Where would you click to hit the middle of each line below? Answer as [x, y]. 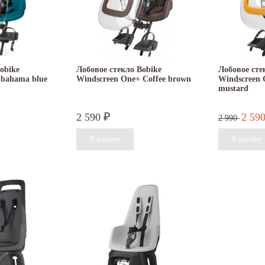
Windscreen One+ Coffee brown [134, 79]
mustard [233, 89]
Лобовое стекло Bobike [119, 70]
